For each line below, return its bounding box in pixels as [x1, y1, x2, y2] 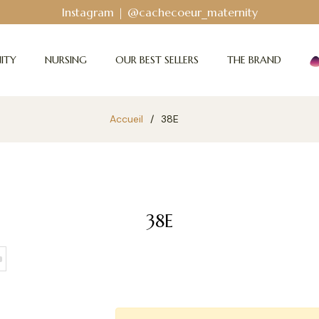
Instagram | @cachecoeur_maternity [61, 5, 258, 19]
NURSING [44, 53, 87, 66]
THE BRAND [226, 53, 281, 66]
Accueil [109, 113, 143, 125]
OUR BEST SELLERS [115, 53, 199, 66]
